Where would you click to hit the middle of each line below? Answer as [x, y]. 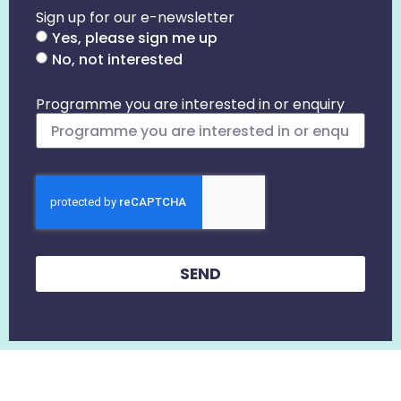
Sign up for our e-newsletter [135, 18]
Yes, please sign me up [135, 38]
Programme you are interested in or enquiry [190, 105]
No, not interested [117, 60]
